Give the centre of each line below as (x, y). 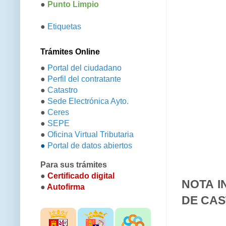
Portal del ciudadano (84, 68)
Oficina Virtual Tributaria (91, 135)
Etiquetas (64, 26)
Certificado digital (81, 176)
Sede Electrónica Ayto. (88, 101)
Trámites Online (70, 51)
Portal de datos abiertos (90, 146)
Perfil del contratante (84, 79)
